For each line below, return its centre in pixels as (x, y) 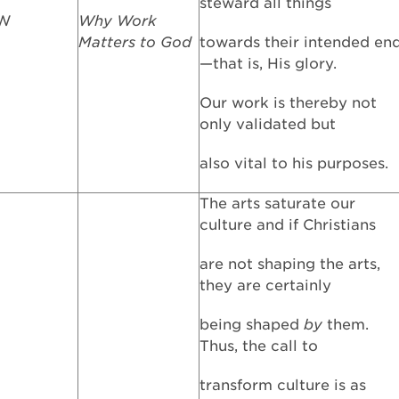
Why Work (118, 21)
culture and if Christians (288, 225)
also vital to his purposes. (294, 163)
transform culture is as (283, 385)
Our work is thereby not (288, 103)
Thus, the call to (259, 346)
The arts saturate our (277, 204)
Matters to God (135, 42)
